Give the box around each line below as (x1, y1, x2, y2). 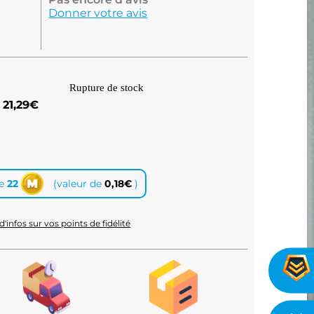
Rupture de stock (69, 81, 144, 93)
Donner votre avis (48, 6, 148, 20)
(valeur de (53, 177, 104, 190)
